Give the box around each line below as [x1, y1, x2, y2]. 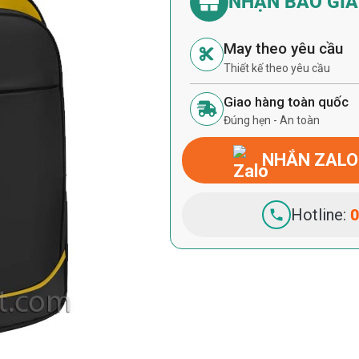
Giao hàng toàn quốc [224, 94, 349, 110]
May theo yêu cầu [224, 39, 344, 58]
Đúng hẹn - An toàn [224, 114, 321, 127]
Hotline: [290, 205, 350, 224]
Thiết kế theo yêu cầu [224, 62, 331, 75]
